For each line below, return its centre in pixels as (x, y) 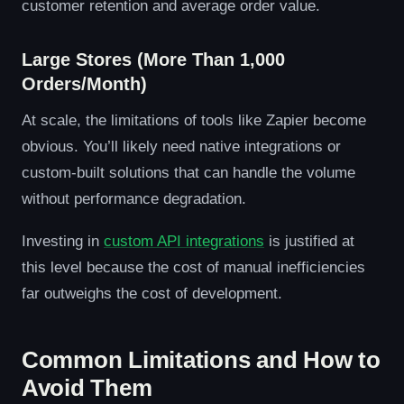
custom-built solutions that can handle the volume (188, 172)
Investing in (63, 241)
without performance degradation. (134, 198)
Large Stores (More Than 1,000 (153, 60)
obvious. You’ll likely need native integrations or (181, 146)
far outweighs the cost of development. (152, 293)
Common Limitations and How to (201, 360)
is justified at (309, 241)
